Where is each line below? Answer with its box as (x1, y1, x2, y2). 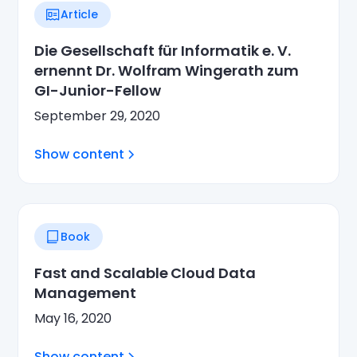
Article (61, 6, 99, 22)
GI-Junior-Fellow (34, 80, 161, 101)
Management (34, 283, 136, 304)
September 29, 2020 (34, 107, 161, 126)
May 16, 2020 (34, 309, 112, 328)
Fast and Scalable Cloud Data (34, 263, 256, 284)
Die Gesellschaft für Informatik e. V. (34, 41, 291, 61)
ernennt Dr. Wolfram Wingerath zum (34, 61, 299, 81)
